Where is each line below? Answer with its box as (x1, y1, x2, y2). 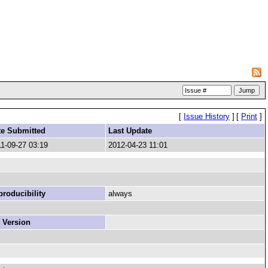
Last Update (108, 126, 152, 135)
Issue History (184, 112, 230, 121)
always (108, 189, 132, 198)
